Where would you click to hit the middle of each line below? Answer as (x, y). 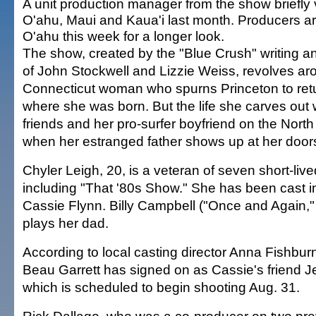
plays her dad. (66, 223)
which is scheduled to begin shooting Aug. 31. (161, 287)
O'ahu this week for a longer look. (123, 36)
